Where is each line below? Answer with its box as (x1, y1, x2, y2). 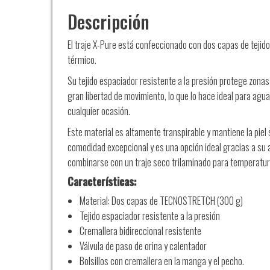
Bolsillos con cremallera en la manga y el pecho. (80, 254, 244, 269)
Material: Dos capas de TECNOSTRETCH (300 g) (80, 193, 243, 209)
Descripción (67, 8, 149, 36)
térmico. (67, 52, 96, 67)
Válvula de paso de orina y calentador (80, 239, 207, 254)
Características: (67, 174, 136, 190)
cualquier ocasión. (67, 104, 130, 119)
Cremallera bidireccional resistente (80, 224, 201, 239)
